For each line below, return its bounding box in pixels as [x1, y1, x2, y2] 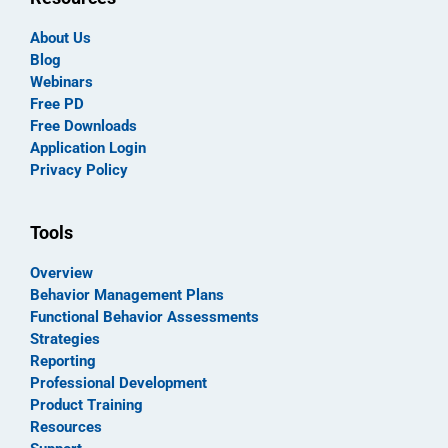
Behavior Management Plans [30, 285, 224, 304]
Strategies [30, 329, 100, 348]
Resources [30, 417, 102, 436]
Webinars [30, 73, 93, 92]
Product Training [30, 395, 143, 414]
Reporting [30, 351, 96, 370]
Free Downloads [30, 117, 137, 136]
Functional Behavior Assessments [30, 307, 259, 326]
